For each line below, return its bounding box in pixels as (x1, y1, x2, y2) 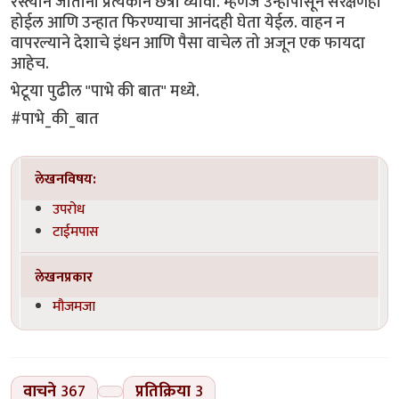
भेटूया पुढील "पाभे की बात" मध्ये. (11, 77, 199, 105)
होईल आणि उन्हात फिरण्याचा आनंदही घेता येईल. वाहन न (11, 8, 345, 37)
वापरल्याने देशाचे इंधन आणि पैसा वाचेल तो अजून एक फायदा (11, 28, 365, 57)
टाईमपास (53, 219, 100, 243)
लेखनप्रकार (35, 265, 94, 289)
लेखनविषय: (35, 167, 97, 191)
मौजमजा (53, 295, 96, 319)
